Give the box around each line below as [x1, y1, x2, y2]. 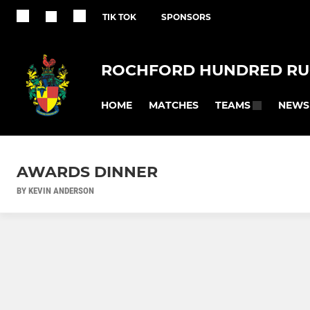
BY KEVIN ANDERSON [17, 185, 94, 197]
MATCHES [149, 98, 199, 111]
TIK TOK [102, 12, 136, 22]
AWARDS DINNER [17, 163, 158, 182]
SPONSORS [161, 12, 211, 22]
